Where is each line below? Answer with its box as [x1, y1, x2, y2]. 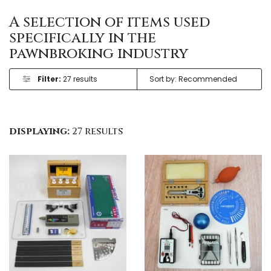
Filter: [37, 73, 61, 84]
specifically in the [9, 28, 156, 48]
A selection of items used [9, 12, 210, 32]
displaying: [9, 124, 70, 138]
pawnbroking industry [9, 44, 188, 64]
